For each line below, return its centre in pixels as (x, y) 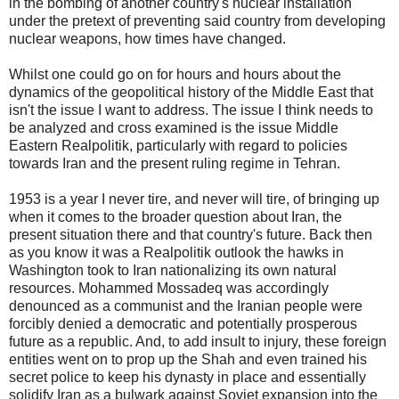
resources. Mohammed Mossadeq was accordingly (169, 288)
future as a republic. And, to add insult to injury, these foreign (198, 341)
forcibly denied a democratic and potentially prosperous (183, 323)
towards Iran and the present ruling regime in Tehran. (175, 163)
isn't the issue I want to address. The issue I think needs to (191, 110)
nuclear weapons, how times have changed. (147, 38)
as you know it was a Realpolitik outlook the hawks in (176, 252)
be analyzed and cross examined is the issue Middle (174, 127)
